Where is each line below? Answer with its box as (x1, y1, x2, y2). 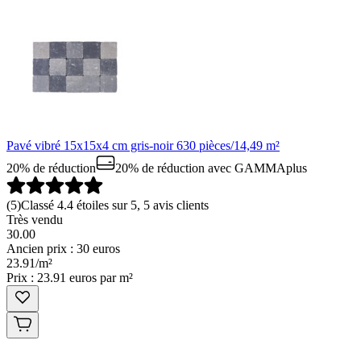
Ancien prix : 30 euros (6, 242, 120, 256)
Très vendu (6, 213, 63, 227)
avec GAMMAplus (205, 161, 307, 176)
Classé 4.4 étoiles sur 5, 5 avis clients (21, 198, 209, 213)
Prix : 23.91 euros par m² (6, 271, 133, 285)
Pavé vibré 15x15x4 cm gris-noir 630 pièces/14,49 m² (6, 139, 280, 153)
